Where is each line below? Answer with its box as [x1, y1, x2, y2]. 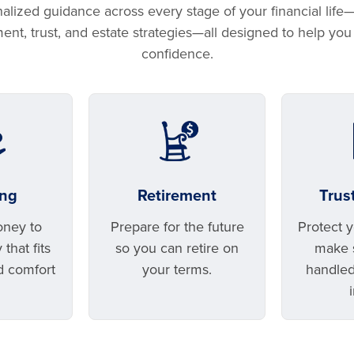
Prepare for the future [110, 218, 244, 235]
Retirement [137, 186, 217, 205]
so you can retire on [115, 239, 239, 257]
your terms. [142, 261, 212, 278]
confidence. [141, 45, 213, 62]
